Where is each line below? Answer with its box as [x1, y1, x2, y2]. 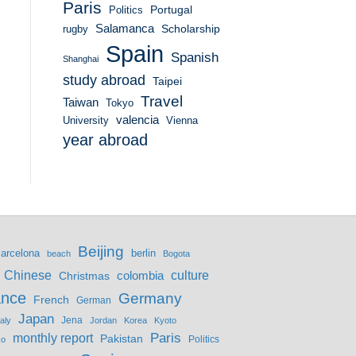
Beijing [78, 242, 124, 261]
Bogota [163, 249, 190, 259]
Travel [140, 93, 183, 110]
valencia [115, 114, 159, 127]
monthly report [13, 331, 93, 346]
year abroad [62, 131, 148, 149]
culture [171, 268, 209, 283]
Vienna [165, 114, 198, 127]
